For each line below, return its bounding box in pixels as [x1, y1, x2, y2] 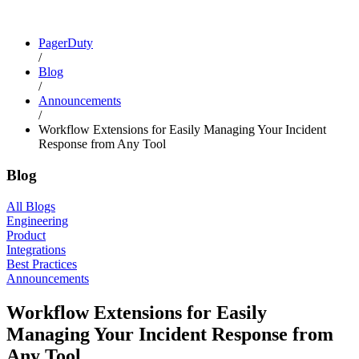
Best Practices [6, 256, 77, 271]
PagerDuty [38, 36, 93, 50]
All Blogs [6, 199, 55, 213]
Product [6, 228, 46, 242]
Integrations [6, 242, 66, 256]
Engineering [6, 213, 68, 228]
